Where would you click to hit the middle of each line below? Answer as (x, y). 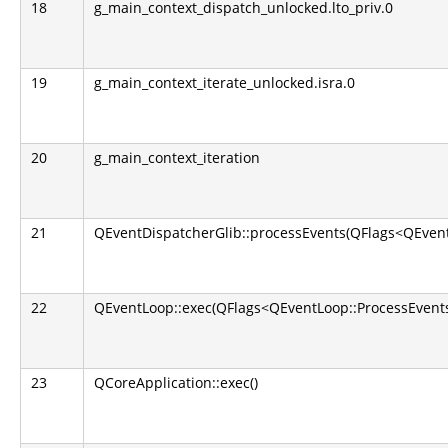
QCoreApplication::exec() (176, 382)
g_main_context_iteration (177, 157)
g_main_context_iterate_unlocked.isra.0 (224, 82)
